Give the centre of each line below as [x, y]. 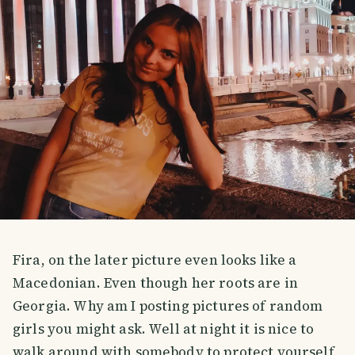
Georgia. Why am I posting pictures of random [168, 306]
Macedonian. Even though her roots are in [156, 283]
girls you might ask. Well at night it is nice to [164, 329]
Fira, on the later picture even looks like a [155, 260]
